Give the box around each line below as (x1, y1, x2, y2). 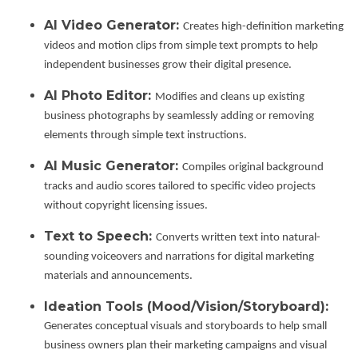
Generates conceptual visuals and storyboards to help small (44, 320, 327, 333)
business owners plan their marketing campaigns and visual (44, 340, 327, 352)
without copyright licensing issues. (44, 200, 208, 213)
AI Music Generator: (44, 158, 182, 174)
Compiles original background (182, 161, 324, 174)
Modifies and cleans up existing (155, 91, 304, 104)
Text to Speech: (44, 229, 156, 245)
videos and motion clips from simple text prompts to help (44, 40, 318, 53)
